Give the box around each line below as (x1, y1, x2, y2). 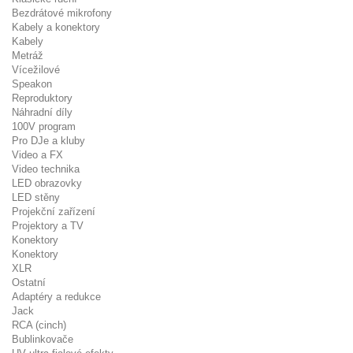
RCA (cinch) (12, 319, 66, 331)
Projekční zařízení (12, 206, 95, 217)
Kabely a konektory (12, 21, 100, 33)
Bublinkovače (12, 333, 73, 345)
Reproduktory (12, 92, 72, 104)
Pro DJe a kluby (12, 135, 85, 147)
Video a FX (12, 149, 63, 161)
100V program (12, 121, 76, 132)
